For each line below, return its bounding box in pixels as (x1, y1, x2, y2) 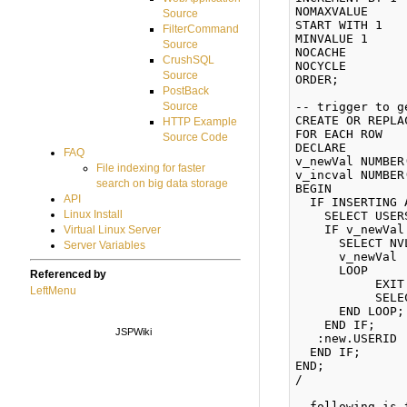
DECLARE (295, 140, 354, 154)
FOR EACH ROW (295, 126, 391, 141)
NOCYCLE (295, 58, 354, 73)
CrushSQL (163, 54, 215, 67)
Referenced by (30, 268, 107, 282)
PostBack (163, 84, 210, 98)
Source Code (163, 131, 229, 144)
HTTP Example (163, 115, 238, 129)
